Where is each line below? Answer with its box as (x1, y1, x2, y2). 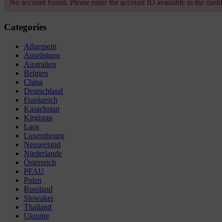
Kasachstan (24, 104, 59, 113)
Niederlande (24, 149, 62, 158)
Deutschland (24, 86, 63, 95)
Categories (4, 22, 47, 33)
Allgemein (24, 42, 56, 51)
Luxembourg (24, 131, 64, 140)
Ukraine (24, 211, 49, 220)
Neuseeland (24, 140, 60, 149)
